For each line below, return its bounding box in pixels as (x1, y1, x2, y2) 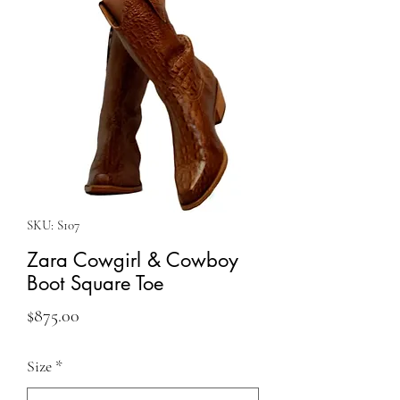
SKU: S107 (27, 217, 79, 233)
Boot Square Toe (27, 271, 163, 296)
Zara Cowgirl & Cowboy (27, 247, 238, 272)
